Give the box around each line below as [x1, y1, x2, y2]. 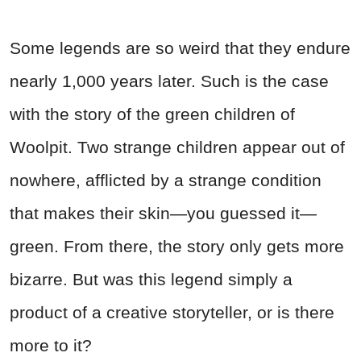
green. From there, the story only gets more [10, 237, 344, 256]
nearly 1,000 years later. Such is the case [10, 72, 329, 91]
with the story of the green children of [10, 105, 295, 124]
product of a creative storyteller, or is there [10, 303, 334, 322]
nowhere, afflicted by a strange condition [10, 171, 322, 190]
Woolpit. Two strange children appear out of [10, 138, 345, 157]
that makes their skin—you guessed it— [10, 204, 317, 223]
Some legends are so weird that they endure [10, 39, 351, 58]
